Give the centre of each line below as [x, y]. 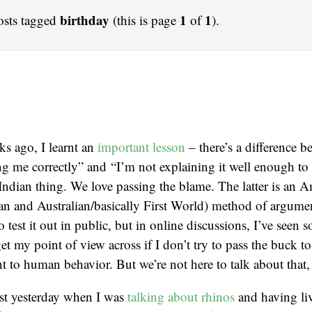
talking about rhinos [181, 296]
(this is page [145, 20]
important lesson [141, 147]
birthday [85, 20]
